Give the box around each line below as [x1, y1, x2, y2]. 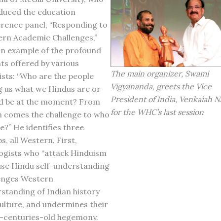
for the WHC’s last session [110, 107, 204, 117]
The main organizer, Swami [110, 68, 209, 78]
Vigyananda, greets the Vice [110, 81, 212, 91]
